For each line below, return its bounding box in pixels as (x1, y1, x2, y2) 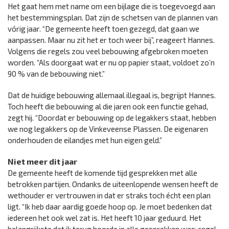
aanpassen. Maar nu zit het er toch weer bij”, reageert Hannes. (8, 35, 215, 45)
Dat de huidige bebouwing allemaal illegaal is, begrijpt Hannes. (8, 90, 216, 100)
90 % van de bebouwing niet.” (8, 69, 105, 79)
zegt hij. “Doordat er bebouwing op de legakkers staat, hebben (8, 113, 216, 123)
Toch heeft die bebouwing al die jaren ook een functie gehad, (8, 102, 208, 111)
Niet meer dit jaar (8, 156, 77, 167)
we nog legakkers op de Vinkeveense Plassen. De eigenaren (8, 124, 208, 134)
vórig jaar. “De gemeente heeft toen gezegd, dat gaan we (8, 24, 199, 34)
